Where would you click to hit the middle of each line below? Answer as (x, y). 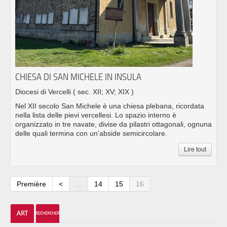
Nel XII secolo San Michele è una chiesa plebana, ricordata (110, 106)
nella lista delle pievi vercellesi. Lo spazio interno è (96, 115)
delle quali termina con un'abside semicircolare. (91, 134)
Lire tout (195, 150)
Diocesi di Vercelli (44, 92)
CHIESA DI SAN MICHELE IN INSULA (78, 77)
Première (31, 184)
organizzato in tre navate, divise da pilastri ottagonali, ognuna (113, 124)
